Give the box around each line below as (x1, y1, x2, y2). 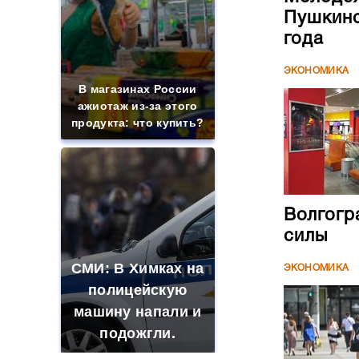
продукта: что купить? (71, 116, 204, 129)
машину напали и (73, 304, 202, 320)
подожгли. (99, 325, 176, 341)
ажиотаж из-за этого (77, 99, 198, 112)
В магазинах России (79, 83, 197, 95)
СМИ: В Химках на (71, 260, 204, 276)
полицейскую (88, 282, 188, 298)
